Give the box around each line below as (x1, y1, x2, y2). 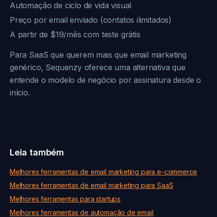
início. (10, 88, 30, 97)
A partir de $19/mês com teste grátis (10, 30, 140, 39)
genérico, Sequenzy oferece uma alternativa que (10, 62, 186, 72)
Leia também (10, 147, 64, 157)
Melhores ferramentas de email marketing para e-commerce (10, 168, 198, 176)
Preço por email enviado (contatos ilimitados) (10, 15, 172, 25)
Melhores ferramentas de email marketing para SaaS (10, 181, 173, 189)
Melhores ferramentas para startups (10, 195, 121, 203)
